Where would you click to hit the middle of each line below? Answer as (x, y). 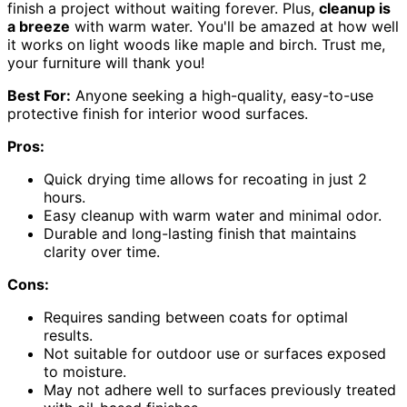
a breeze (39, 27)
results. (68, 336)
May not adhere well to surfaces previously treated (220, 390)
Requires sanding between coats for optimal (196, 318)
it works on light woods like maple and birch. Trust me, (196, 45)
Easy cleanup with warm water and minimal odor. (213, 216)
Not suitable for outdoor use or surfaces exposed (215, 354)
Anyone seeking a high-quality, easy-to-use (222, 96)
